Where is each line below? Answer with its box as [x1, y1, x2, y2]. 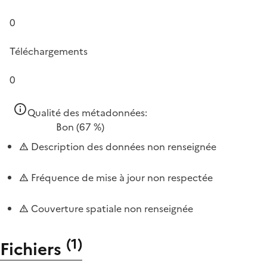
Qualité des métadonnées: [27, 105, 147, 120]
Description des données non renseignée [29, 139, 216, 154]
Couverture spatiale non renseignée [29, 201, 193, 216]
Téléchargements [10, 44, 88, 58]
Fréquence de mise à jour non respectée [29, 170, 213, 185]
